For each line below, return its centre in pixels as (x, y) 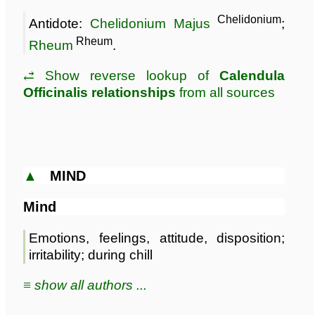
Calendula (252, 76)
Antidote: (60, 24)
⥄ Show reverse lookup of (122, 76)
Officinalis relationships (99, 93)
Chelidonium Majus (150, 24)
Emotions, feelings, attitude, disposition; (157, 238)
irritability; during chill (91, 255)
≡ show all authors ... (85, 285)
